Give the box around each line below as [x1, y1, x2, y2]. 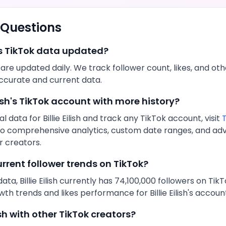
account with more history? [49, 95, 180, 107]
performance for [78, 187, 150, 199]
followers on [156, 175, 208, 187]
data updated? [34, 44, 108, 57]
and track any [81, 112, 140, 124]
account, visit [166, 112, 222, 124]
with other [8, 208, 59, 220]
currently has [58, 175, 115, 187]
